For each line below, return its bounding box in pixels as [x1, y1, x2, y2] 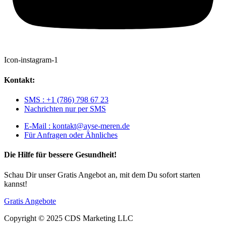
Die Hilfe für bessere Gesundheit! [4, 150, 117, 159]
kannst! [4, 179, 27, 188]
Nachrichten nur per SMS [24, 104, 106, 113]
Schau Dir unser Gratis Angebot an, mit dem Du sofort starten [4, 170, 200, 179]
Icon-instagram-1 [4, 55, 58, 65]
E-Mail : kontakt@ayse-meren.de [24, 122, 130, 130]
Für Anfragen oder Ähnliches [24, 131, 118, 139]
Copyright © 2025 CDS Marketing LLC [4, 213, 133, 222]
